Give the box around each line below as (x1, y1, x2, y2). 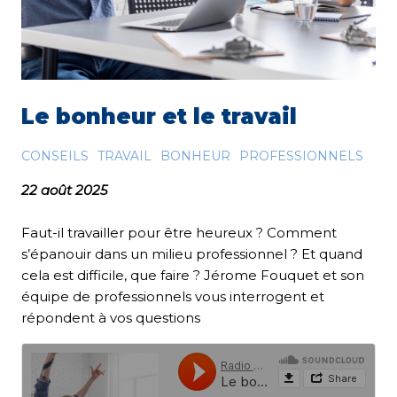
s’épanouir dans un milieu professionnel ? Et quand (21, 245, 362, 263)
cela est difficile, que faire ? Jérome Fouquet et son (21, 267, 364, 284)
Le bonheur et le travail (21, 104, 303, 130)
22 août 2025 (21, 182, 107, 199)
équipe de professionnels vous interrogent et (21, 288, 324, 306)
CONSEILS (21, 148, 89, 165)
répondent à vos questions (21, 309, 204, 327)
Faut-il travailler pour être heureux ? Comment (21, 224, 337, 242)
